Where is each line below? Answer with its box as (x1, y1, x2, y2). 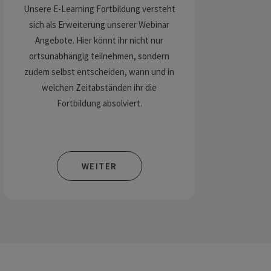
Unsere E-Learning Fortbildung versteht (23, 3, 175, 15)
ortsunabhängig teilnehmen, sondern (29, 50, 169, 62)
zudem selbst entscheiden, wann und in (24, 66, 174, 77)
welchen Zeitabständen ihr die (42, 82, 157, 93)
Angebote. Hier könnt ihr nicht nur (35, 34, 163, 46)
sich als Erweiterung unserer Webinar (29, 19, 169, 30)
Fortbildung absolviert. (56, 97, 142, 109)
